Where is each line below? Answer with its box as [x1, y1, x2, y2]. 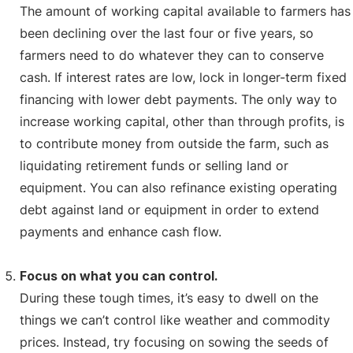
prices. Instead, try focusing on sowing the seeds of [20, 334, 329, 351]
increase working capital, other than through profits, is [20, 113, 344, 130]
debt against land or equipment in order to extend [20, 202, 319, 218]
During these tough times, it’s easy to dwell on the [20, 290, 318, 307]
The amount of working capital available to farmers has [20, 3, 351, 20]
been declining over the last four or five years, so [20, 25, 314, 42]
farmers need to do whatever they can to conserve [20, 47, 324, 64]
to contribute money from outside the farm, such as [20, 136, 329, 152]
